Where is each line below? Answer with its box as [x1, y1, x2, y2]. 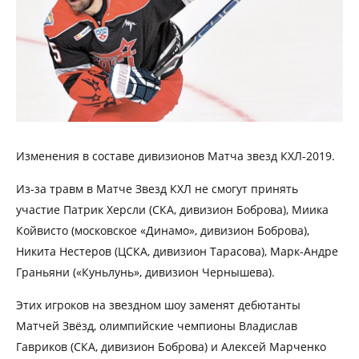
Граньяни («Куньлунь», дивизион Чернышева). [16, 264, 275, 280]
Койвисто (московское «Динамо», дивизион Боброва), [16, 222, 309, 238]
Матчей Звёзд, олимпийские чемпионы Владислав [16, 317, 297, 333]
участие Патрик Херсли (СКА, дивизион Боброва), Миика [16, 201, 329, 217]
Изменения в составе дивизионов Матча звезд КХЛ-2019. [16, 147, 338, 163]
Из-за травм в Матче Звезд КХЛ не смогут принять [16, 180, 298, 196]
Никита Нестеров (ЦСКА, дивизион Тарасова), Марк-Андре [16, 243, 338, 259]
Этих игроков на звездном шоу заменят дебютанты [16, 296, 301, 313]
